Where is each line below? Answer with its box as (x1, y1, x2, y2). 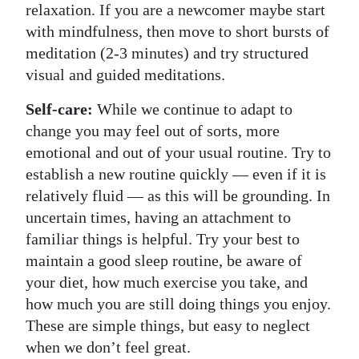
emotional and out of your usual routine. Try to (26, 143, 331, 161)
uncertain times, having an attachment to (26, 208, 291, 226)
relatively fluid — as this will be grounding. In (26, 186, 330, 204)
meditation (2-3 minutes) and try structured (26, 43, 309, 62)
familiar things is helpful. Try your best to (26, 229, 300, 248)
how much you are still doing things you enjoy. (26, 294, 331, 313)
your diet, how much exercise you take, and (26, 272, 308, 291)
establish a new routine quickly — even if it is (26, 164, 326, 183)
